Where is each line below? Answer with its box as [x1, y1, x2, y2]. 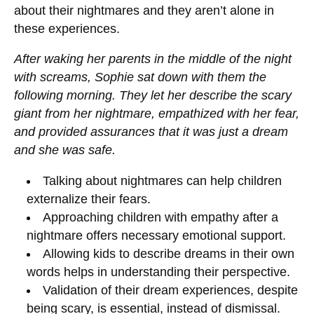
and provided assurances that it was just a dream [14, 125, 288, 139]
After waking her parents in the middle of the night [14, 52, 292, 67]
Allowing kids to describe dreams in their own [43, 246, 295, 261]
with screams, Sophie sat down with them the [14, 70, 266, 85]
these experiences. [14, 21, 120, 36]
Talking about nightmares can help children [43, 173, 282, 188]
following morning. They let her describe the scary [14, 88, 292, 103]
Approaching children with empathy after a [43, 210, 279, 224]
